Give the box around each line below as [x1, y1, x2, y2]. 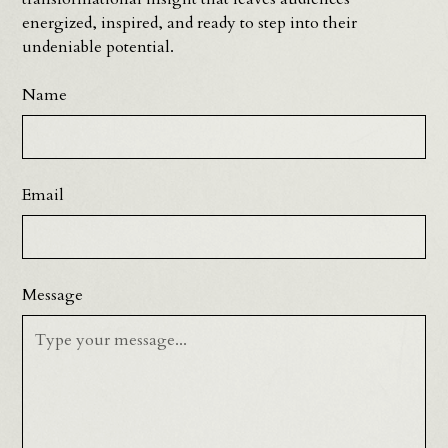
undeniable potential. [22, 36, 175, 58]
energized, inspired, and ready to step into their [22, 12, 358, 34]
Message [22, 284, 84, 306]
